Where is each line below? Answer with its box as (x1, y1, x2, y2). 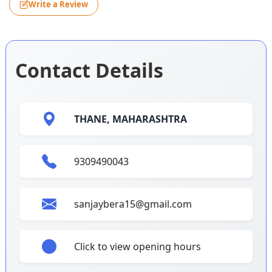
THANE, (74, 112, 113, 126)
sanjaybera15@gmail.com (74, 197, 192, 211)
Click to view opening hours (74, 239, 202, 253)
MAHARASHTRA (112, 112, 188, 126)
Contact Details (15, 56, 163, 83)
